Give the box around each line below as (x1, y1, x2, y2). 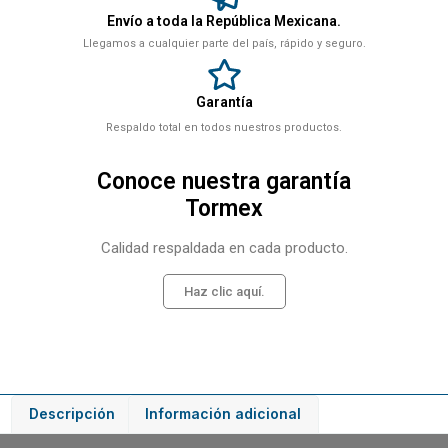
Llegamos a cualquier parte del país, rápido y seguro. (82, 37, 366, 51)
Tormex (185, 195, 263, 223)
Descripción (28, 405, 115, 423)
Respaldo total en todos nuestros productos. (106, 121, 342, 135)
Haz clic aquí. (183, 284, 265, 300)
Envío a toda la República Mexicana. (107, 13, 341, 30)
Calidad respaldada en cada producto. (100, 239, 348, 258)
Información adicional (145, 405, 302, 423)
